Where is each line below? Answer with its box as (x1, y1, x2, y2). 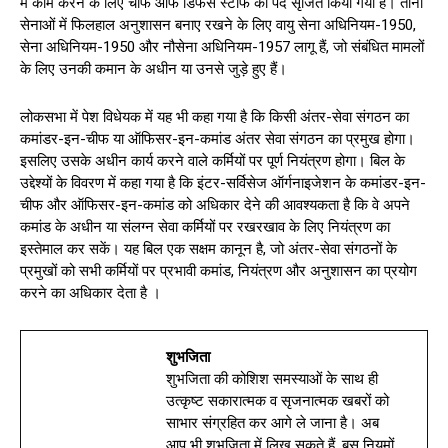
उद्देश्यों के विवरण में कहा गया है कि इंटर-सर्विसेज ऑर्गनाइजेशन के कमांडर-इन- (20, 174, 426, 193)
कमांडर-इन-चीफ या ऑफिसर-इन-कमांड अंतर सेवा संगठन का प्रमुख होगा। (20, 130, 415, 149)
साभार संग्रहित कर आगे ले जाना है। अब (166, 414, 379, 433)
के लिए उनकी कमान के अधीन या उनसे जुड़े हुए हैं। (20, 60, 287, 79)
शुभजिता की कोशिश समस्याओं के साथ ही (166, 370, 378, 389)
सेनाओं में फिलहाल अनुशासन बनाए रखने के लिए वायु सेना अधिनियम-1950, (20, 16, 416, 35)
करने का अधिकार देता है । (20, 284, 161, 303)
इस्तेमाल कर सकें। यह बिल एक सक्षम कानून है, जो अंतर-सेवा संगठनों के (20, 240, 397, 259)
